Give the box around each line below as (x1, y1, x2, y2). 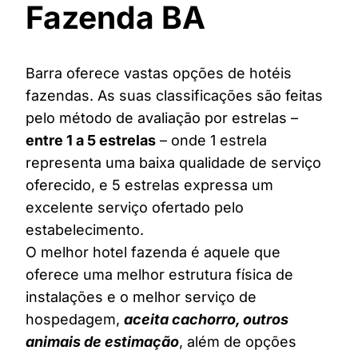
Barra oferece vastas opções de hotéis (26, 65, 292, 82)
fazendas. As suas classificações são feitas (26, 87, 323, 105)
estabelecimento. (26, 221, 144, 239)
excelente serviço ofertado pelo (26, 199, 244, 217)
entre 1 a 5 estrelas (26, 132, 156, 149)
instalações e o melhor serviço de (26, 288, 257, 306)
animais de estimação (26, 333, 179, 351)
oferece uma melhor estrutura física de (26, 266, 293, 284)
